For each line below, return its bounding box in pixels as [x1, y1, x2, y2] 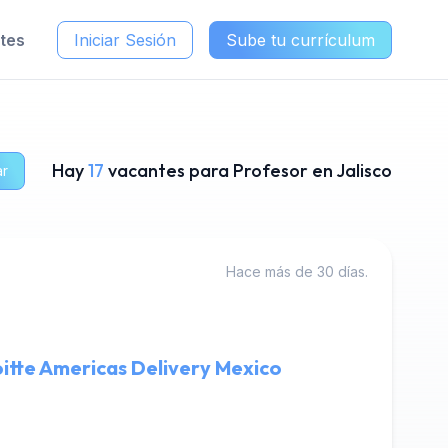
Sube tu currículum [226, 29, 375, 50]
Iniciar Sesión [74, 29, 176, 50]
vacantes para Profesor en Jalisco [108, 159, 392, 182]
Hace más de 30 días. [226, 263, 368, 280]
